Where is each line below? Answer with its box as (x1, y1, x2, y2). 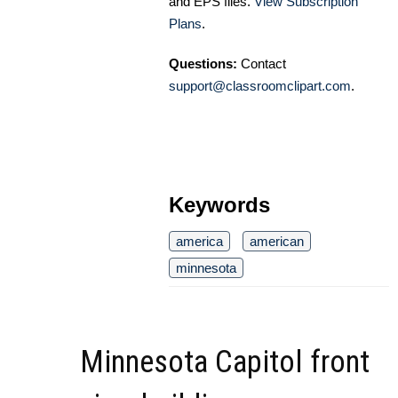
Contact (237, 56, 286, 72)
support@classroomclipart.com (169, 78, 351, 94)
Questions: (169, 56, 237, 72)
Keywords (169, 193, 270, 218)
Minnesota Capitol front (80, 344, 370, 381)
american (250, 234, 304, 250)
